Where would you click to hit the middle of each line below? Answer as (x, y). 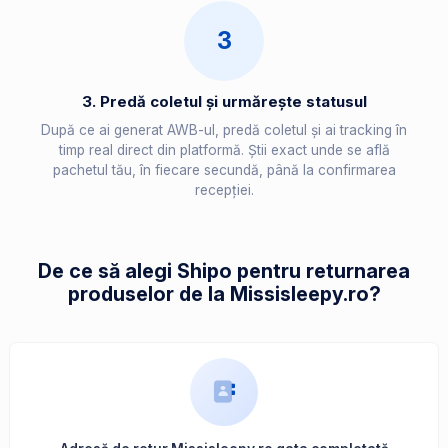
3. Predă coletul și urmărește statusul (224, 102)
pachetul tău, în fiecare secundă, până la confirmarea (224, 170)
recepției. (224, 190)
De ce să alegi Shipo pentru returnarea (224, 271)
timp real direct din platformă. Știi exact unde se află (224, 150)
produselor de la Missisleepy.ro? (224, 294)
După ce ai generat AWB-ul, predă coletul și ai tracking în (224, 130)
